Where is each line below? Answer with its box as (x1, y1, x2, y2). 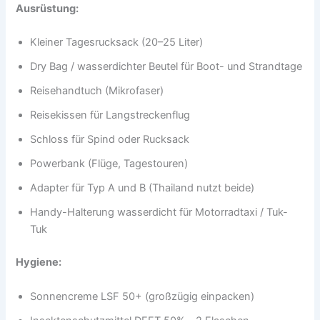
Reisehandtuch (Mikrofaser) (30, 84, 164, 98)
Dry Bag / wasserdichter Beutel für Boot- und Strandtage (30, 60, 303, 74)
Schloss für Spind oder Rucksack (30, 133, 190, 146)
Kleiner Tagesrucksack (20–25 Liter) (30, 36, 204, 49)
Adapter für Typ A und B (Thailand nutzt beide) (30, 181, 255, 195)
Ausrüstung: (16, 1, 79, 15)
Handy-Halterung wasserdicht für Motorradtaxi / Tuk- (30, 206, 289, 219)
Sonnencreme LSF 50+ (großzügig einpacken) (30, 289, 255, 303)
